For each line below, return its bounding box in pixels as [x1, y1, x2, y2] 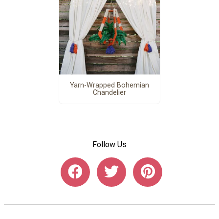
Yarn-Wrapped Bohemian [69, 81, 149, 90]
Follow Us [92, 139, 127, 149]
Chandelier [92, 88, 126, 97]
